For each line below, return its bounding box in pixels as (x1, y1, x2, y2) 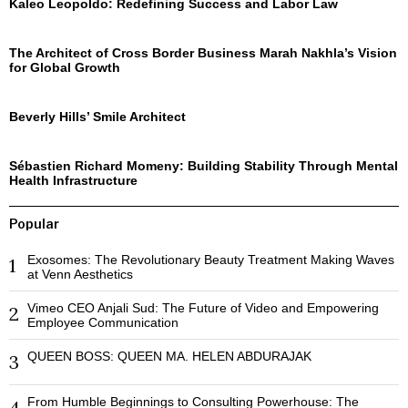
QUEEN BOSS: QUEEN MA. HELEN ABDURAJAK (27, 349, 311, 364)
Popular (9, 216, 59, 232)
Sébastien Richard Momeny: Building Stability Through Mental (9, 158, 398, 174)
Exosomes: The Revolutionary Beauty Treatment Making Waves (27, 252, 394, 268)
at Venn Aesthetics (27, 267, 133, 282)
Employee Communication (27, 315, 178, 331)
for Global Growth (9, 60, 120, 76)
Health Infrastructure (9, 173, 138, 189)
